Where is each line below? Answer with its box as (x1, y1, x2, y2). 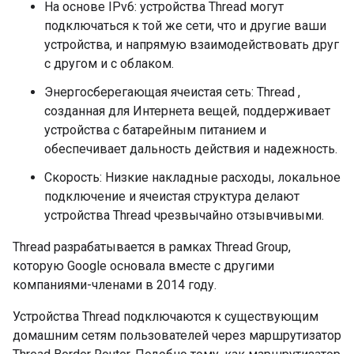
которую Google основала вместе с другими (13, 258, 274, 273)
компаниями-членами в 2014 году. (13, 277, 217, 292)
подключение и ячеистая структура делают (44, 189, 299, 204)
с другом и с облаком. (44, 56, 174, 71)
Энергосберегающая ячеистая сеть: (44, 85, 257, 100)
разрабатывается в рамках (51, 239, 215, 254)
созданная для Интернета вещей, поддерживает (44, 104, 330, 119)
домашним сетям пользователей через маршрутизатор (13, 328, 341, 343)
